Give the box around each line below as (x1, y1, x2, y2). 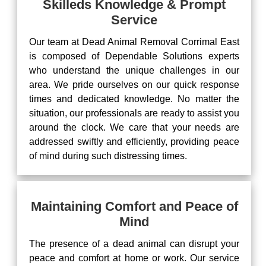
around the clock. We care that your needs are (29, 122, 239, 132)
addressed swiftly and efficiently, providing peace (29, 137, 239, 147)
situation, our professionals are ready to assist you (29, 108, 239, 118)
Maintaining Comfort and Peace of (30, 199, 238, 214)
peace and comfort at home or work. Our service (29, 253, 239, 263)
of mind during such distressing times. (29, 151, 187, 161)
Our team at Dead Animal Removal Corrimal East (29, 37, 239, 47)
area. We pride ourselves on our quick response (29, 80, 239, 90)
